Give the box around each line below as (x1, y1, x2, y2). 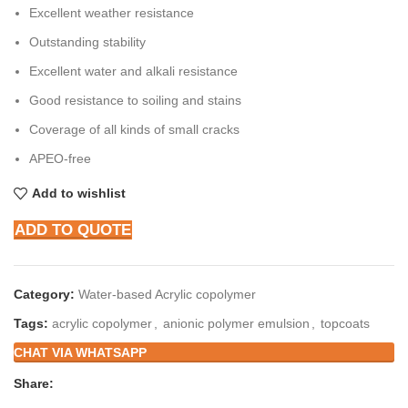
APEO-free (29, 150, 91, 166)
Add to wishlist (31, 186, 126, 200)
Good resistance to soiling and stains (29, 92, 241, 107)
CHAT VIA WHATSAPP (14, 344, 147, 360)
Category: (14, 286, 75, 301)
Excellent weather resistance (29, 5, 194, 20)
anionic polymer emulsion (163, 315, 310, 331)
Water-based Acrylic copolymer (78, 286, 256, 301)
